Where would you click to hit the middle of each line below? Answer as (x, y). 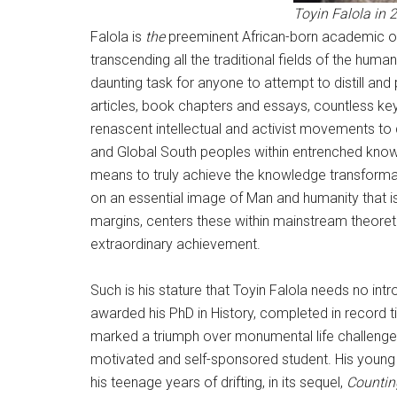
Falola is (118, 37)
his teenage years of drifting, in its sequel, (218, 382)
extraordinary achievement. (175, 244)
